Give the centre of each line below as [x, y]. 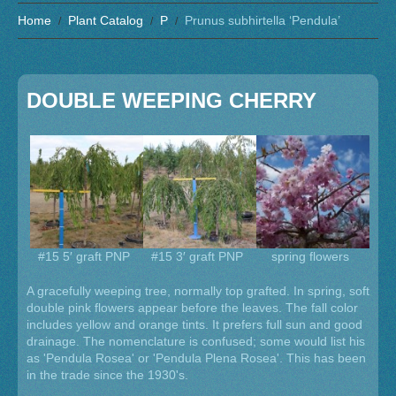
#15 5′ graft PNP [84, 257]
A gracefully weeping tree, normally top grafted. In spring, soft [198, 291]
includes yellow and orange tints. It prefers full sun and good [194, 325]
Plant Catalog [106, 20]
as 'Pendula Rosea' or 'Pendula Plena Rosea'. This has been [196, 358]
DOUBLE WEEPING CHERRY [171, 100]
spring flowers [311, 257]
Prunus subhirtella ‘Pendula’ [263, 20]
